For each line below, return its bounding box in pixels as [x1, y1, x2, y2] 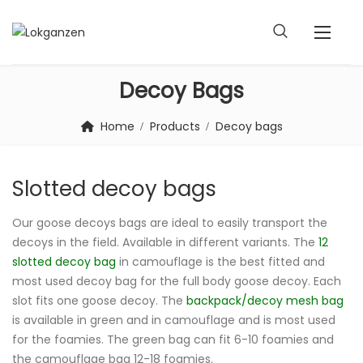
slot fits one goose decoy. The [12, 293, 186, 309]
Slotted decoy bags [12, 174, 216, 203]
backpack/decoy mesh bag [186, 293, 344, 309]
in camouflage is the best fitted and [116, 254, 325, 270]
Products [149, 118, 200, 135]
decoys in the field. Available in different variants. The [12, 234, 318, 250]
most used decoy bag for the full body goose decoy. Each [12, 273, 341, 289]
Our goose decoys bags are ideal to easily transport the [12, 215, 327, 231]
